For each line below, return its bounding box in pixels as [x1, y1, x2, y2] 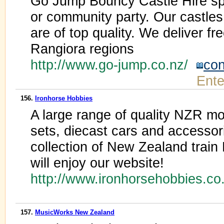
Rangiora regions [30, 40, 134, 56]
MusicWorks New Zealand [35, 208, 114, 216]
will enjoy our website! [30, 154, 164, 170]
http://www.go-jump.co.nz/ [30, 56, 196, 72]
